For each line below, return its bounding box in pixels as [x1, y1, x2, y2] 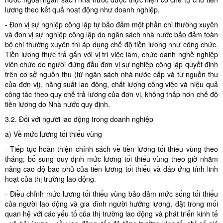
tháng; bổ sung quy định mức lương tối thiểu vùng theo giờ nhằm [5, 154, 218, 164]
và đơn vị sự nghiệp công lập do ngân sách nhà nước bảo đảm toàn [5, 29, 218, 39]
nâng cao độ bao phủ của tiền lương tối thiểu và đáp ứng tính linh [5, 164, 218, 174]
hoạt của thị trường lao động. [5, 174, 96, 184]
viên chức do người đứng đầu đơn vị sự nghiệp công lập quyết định [5, 59, 218, 69]
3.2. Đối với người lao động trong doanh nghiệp [5, 114, 153, 124]
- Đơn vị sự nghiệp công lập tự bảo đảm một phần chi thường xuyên [5, 19, 218, 29]
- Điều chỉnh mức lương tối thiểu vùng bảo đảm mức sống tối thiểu [5, 189, 218, 199]
